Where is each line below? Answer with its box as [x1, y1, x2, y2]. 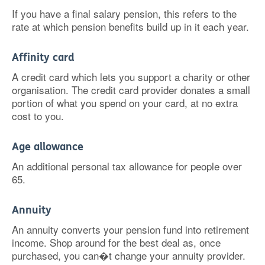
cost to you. [12, 108, 64, 123]
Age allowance [12, 140, 83, 153]
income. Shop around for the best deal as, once [12, 235, 221, 250]
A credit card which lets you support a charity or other [12, 69, 250, 84]
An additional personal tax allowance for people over [12, 159, 242, 173]
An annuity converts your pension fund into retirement [12, 222, 249, 237]
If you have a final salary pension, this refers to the [12, 6, 237, 21]
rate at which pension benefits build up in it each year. [12, 19, 249, 34]
